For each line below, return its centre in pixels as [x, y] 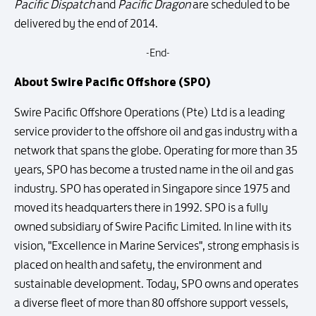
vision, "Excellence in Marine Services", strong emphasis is [157, 245]
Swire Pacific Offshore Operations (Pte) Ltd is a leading [150, 112]
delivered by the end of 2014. [86, 23]
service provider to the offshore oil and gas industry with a [156, 131]
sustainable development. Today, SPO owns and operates [156, 284]
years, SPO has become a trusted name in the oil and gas [154, 169]
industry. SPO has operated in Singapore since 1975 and [152, 188]
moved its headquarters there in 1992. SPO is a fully [141, 207]
